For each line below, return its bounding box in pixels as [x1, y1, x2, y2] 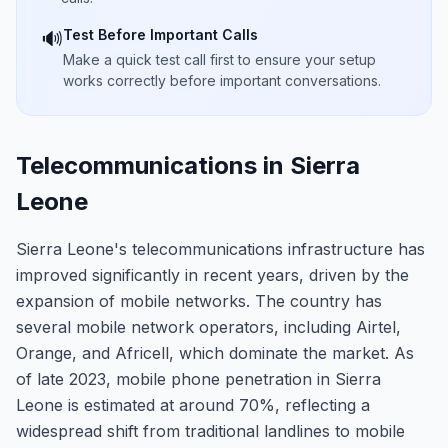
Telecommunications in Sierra [16, 151, 360, 180]
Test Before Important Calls [63, 26, 258, 43]
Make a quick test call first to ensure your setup [63, 51, 376, 68]
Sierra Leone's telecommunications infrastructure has [16, 239, 425, 259]
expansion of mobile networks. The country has [16, 291, 382, 311]
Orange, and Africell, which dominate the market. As [16, 343, 414, 363]
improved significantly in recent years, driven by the [16, 265, 409, 285]
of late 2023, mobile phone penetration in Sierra [16, 369, 381, 389]
